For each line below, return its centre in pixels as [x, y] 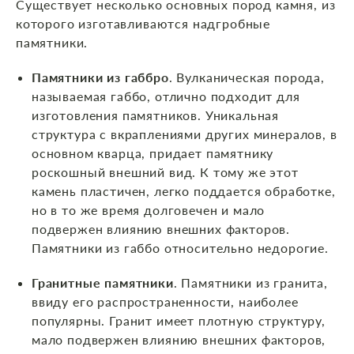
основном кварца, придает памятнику [153, 153]
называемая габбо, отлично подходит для [166, 96]
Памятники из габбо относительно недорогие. [180, 248]
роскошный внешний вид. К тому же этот [165, 172]
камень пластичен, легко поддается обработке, [184, 191]
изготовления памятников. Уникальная [156, 115]
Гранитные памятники [103, 283]
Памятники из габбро [100, 77]
